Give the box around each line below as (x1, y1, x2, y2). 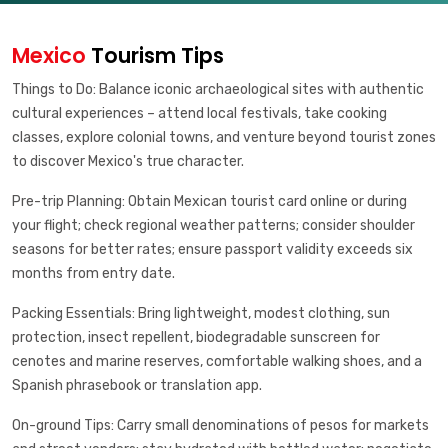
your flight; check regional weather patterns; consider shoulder (12, 217, 415, 235)
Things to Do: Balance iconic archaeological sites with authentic (12, 81, 424, 99)
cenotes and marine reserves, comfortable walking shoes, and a (12, 353, 422, 371)
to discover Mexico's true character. (12, 153, 244, 171)
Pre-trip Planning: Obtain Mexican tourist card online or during (12, 193, 407, 211)
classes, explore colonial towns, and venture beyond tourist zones (12, 129, 436, 147)
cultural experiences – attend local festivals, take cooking (12, 105, 387, 123)
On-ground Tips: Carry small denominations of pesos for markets (12, 417, 429, 435)
